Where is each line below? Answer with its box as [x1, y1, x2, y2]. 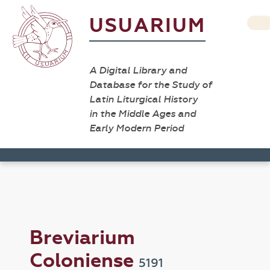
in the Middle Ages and [89, 108, 196, 119]
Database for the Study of [89, 79, 212, 90]
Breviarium [30, 226, 136, 250]
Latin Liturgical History [89, 93, 198, 105]
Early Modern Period [89, 122, 184, 134]
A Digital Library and [89, 64, 187, 76]
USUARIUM [89, 14, 206, 37]
